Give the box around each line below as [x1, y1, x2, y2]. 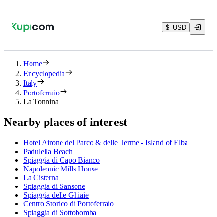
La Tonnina [23, 97, 59, 106]
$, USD [166, 23, 186, 31]
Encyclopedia [23, 69, 65, 77]
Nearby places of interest [4, 115, 127, 128]
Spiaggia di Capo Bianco [23, 155, 100, 164]
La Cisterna [23, 173, 59, 182]
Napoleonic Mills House [23, 164, 98, 173]
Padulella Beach [23, 147, 73, 155]
